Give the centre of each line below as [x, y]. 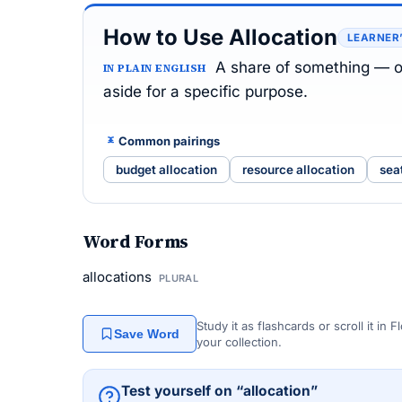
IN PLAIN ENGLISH [155, 68]
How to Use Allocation [220, 37]
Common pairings [169, 140]
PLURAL [179, 278]
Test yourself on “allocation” [219, 391]
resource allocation [298, 170]
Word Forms [135, 241]
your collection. [239, 342]
